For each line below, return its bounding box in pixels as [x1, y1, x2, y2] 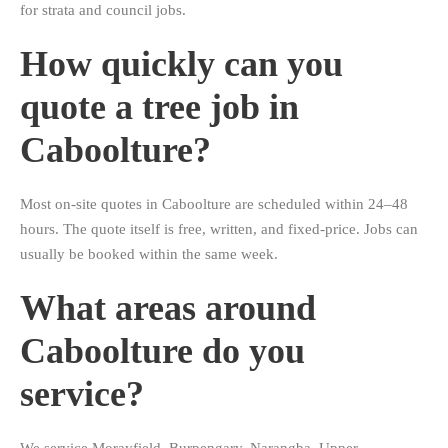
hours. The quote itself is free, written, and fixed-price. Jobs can [20, 221, 418, 238]
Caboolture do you [20, 331, 305, 372]
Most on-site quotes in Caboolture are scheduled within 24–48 [20, 196, 408, 213]
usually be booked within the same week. [20, 246, 278, 263]
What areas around [20, 288, 316, 329]
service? [20, 374, 144, 415]
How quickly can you [20, 44, 343, 85]
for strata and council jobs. [20, 2, 186, 19]
